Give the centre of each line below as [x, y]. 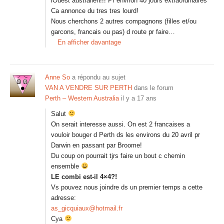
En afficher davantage [89, 42]
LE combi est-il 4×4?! [84, 177]
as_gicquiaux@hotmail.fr [87, 208]
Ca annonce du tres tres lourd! [95, 11]
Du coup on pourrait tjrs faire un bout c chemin [118, 156]
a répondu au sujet [98, 77]
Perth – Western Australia [82, 98]
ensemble [66, 166]
